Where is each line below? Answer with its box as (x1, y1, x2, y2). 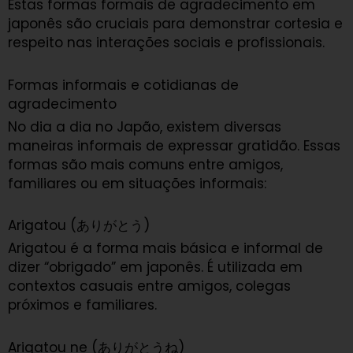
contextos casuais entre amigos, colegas (8, 277, 291, 296)
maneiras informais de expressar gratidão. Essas (8, 136, 340, 155)
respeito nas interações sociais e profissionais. (8, 32, 325, 52)
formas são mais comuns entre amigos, (8, 154, 283, 174)
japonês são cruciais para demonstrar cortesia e (8, 13, 343, 33)
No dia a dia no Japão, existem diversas (8, 117, 281, 136)
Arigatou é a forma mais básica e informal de (8, 239, 323, 258)
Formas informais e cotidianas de (8, 75, 239, 95)
